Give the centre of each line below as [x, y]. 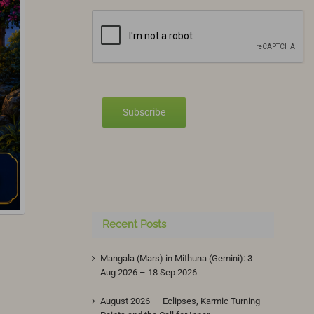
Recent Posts [135, 225]
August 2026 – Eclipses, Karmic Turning [180, 301]
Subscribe [144, 112]
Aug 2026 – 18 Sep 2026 [149, 273]
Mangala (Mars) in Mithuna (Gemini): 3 [177, 259]
